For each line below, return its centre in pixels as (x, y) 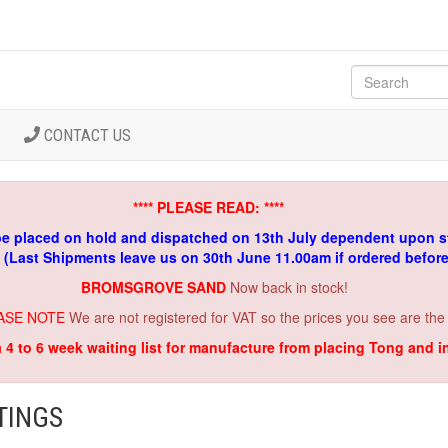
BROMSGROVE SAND (155, 287)
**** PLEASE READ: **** (208, 207)
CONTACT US (86, 135)
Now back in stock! (288, 287)
